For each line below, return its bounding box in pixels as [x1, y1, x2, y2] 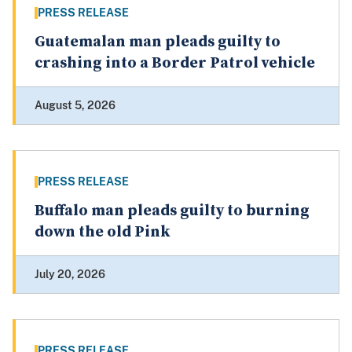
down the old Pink [35, 222, 170, 243]
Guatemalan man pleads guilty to [35, 32, 280, 53]
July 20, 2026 [35, 268, 105, 281]
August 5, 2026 [35, 99, 115, 112]
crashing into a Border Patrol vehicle [35, 53, 315, 74]
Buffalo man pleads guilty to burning [35, 201, 310, 222]
